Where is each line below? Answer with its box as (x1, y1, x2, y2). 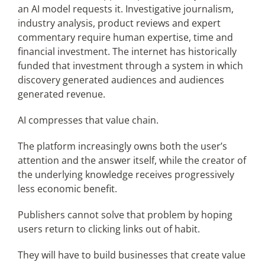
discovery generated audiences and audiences (17, 73, 224, 86)
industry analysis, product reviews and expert (17, 16, 221, 30)
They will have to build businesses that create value (17, 248, 245, 261)
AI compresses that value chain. (17, 113, 159, 127)
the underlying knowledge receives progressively (17, 167, 234, 181)
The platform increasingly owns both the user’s (17, 139, 227, 153)
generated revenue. (17, 87, 105, 101)
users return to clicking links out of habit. (17, 222, 200, 235)
